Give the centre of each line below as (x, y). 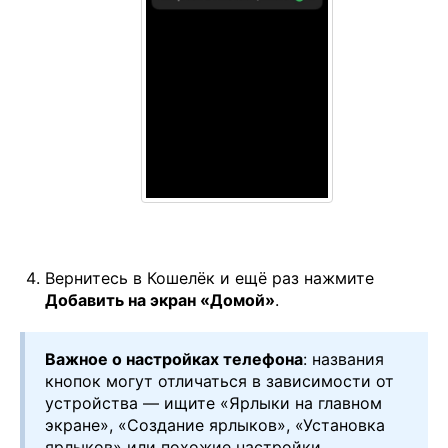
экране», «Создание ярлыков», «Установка (215, 424)
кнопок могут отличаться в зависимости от (219, 380)
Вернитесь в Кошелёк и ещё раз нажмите (209, 277)
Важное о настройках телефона (174, 358)
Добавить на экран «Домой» (160, 299)
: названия (343, 358)
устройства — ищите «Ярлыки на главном (213, 402)
